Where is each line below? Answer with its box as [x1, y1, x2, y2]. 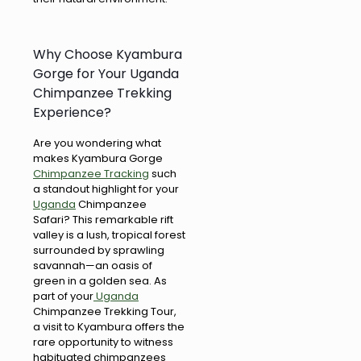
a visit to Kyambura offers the [33, 319, 185, 335]
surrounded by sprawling [33, 243, 164, 259]
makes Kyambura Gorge [33, 151, 163, 167]
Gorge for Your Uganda [33, 64, 179, 84]
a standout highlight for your [33, 181, 179, 197]
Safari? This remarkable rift [33, 212, 173, 228]
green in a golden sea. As [33, 273, 167, 289]
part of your [33, 288, 93, 305]
